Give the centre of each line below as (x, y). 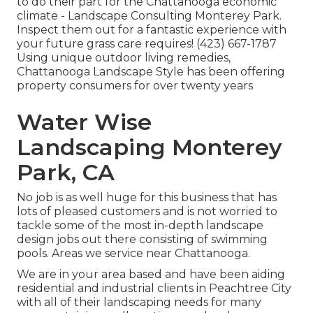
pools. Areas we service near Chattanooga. (133, 254)
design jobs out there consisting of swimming (142, 240)
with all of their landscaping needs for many (139, 303)
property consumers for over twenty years (135, 86)
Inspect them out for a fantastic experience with (152, 30)
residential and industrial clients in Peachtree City (154, 289)
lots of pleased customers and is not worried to (147, 212)
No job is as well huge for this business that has (147, 198)
